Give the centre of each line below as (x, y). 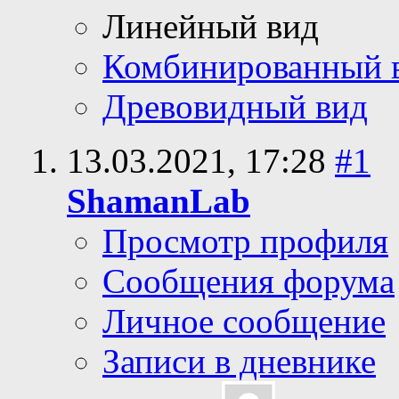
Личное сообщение (244, 322)
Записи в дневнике (239, 362)
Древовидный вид (235, 107)
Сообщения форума (248, 281)
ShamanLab (159, 201)
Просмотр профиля (245, 241)
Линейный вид (211, 27)
